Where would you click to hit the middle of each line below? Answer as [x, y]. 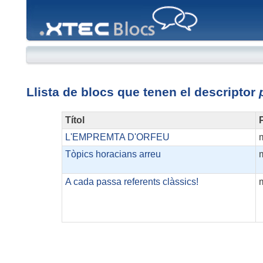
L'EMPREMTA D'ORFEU [117, 137]
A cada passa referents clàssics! [131, 182]
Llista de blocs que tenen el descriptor [142, 92]
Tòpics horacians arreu [113, 154]
